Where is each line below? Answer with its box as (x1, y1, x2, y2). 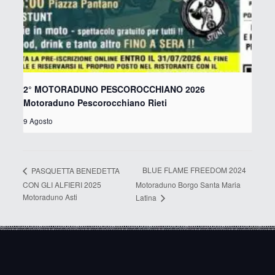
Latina (135, 192, 158, 203)
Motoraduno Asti (22, 191, 77, 202)
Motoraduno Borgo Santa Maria (135, 179, 241, 190)
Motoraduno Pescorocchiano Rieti (23, 96, 167, 109)
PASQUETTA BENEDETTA (29, 165, 120, 176)
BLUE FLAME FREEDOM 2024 (142, 165, 246, 176)
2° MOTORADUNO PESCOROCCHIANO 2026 (23, 83, 205, 96)
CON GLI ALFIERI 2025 (22, 179, 101, 190)
